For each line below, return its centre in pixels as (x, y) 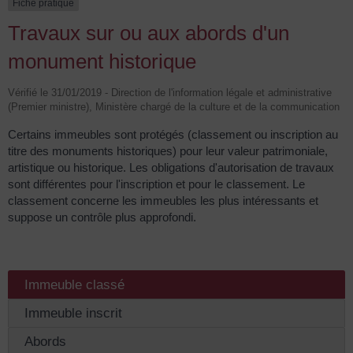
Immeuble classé (74, 284)
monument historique (102, 62)
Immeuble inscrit (73, 312)
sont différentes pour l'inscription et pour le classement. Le (156, 184)
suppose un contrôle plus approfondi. (102, 217)
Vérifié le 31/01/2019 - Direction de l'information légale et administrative (170, 93)
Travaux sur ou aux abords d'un (149, 33)
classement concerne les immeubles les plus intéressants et (163, 201)
